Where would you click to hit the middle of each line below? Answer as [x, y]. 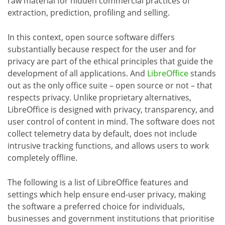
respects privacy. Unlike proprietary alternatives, [99, 98]
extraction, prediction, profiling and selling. [89, 13]
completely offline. [42, 158]
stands [202, 74]
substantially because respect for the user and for [102, 49]
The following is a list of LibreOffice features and [98, 183]
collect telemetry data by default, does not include [102, 134]
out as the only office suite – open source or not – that [110, 86]
